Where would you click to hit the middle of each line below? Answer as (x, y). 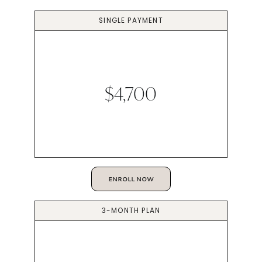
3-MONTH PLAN (131, 210)
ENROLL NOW (131, 179)
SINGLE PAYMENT (131, 20)
